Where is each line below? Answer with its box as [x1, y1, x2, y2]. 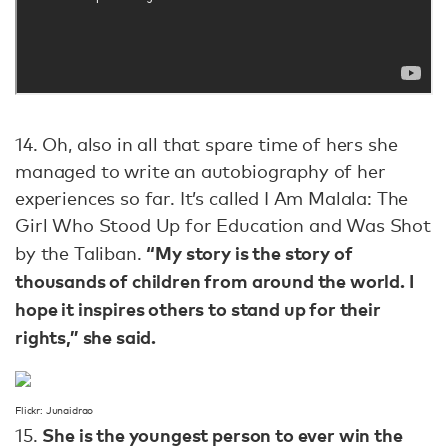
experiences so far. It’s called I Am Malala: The [15, 186, 409, 209]
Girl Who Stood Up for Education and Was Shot [15, 213, 431, 236]
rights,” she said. [15, 323, 157, 349]
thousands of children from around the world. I [15, 267, 414, 293]
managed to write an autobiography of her [15, 159, 386, 182]
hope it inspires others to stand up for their [15, 295, 381, 321]
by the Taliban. [15, 241, 147, 264]
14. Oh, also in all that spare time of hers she [15, 132, 398, 155]
